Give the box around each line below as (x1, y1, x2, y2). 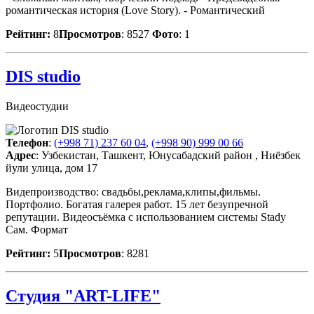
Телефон (6, 136, 48, 149)
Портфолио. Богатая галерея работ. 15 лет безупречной (6, 198, 268, 210)
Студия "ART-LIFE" (6, 286, 161, 305)
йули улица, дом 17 (6, 161, 97, 174)
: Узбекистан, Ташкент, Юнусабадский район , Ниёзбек (36, 149, 301, 161)
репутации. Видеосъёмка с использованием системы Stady (6, 210, 286, 223)
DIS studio (6, 67, 81, 86)
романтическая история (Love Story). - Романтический (6, 4, 265, 17)
